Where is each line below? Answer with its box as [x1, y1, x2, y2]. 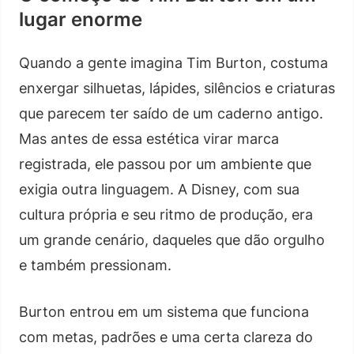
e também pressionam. [19, 256, 171, 273]
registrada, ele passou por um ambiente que [19, 155, 311, 172]
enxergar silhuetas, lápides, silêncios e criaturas [19, 79, 335, 96]
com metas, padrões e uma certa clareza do [19, 328, 313, 345]
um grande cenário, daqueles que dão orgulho [19, 231, 325, 248]
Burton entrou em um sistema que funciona [19, 303, 309, 320]
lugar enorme [19, 7, 142, 31]
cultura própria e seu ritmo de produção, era [19, 205, 313, 223]
